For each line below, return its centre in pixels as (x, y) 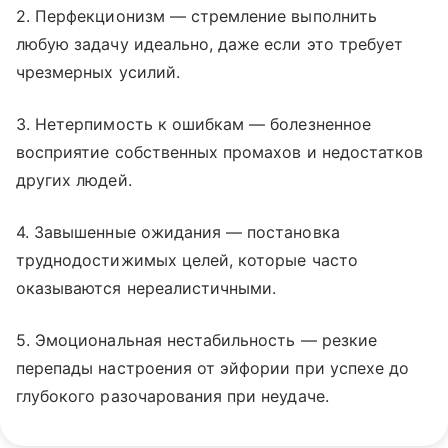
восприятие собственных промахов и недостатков (220, 152)
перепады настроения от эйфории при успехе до (213, 368)
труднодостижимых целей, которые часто (187, 260)
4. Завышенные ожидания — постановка (178, 232)
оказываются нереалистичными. (146, 288)
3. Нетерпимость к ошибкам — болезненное (193, 124)
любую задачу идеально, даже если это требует (210, 44)
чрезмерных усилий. (98, 72)
